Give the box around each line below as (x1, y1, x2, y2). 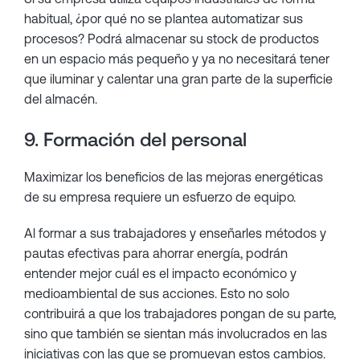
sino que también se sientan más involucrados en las (24, 326, 327, 341)
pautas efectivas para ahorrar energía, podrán (24, 246, 288, 260)
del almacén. (24, 92, 97, 106)
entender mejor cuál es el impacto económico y (24, 266, 297, 280)
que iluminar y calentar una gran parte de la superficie (24, 72, 333, 86)
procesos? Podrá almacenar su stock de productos (24, 31, 319, 46)
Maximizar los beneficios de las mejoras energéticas (24, 170, 323, 184)
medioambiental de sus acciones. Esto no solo (24, 286, 289, 301)
